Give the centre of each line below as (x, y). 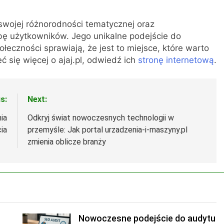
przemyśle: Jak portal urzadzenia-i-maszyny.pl (107, 130)
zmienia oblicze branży (66, 142)
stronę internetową (176, 60)
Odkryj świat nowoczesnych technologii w (100, 118)
